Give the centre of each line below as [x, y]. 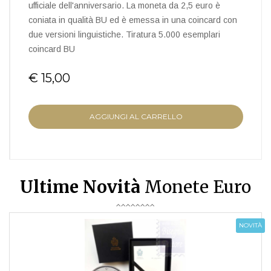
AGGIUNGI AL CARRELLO [136, 116]
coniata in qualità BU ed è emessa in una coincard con [133, 20]
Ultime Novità [80, 187]
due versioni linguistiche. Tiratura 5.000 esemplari [124, 34]
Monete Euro [196, 187]
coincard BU [52, 49]
